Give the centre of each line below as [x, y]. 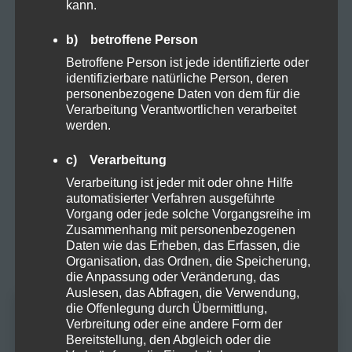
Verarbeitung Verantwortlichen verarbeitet [181, 109]
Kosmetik [76, 42]
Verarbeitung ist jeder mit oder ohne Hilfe [179, 182]
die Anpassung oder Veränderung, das [172, 277]
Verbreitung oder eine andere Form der [174, 324]
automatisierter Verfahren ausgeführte [170, 198]
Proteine [74, 183]
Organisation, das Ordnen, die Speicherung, [188, 261]
